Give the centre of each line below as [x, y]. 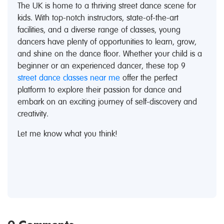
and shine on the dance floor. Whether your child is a [110, 54]
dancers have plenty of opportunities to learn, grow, [107, 42]
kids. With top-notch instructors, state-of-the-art [98, 18]
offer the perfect [149, 78]
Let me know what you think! [67, 134]
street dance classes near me [69, 78]
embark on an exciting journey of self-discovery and [107, 102]
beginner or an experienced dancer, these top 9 [101, 66]
